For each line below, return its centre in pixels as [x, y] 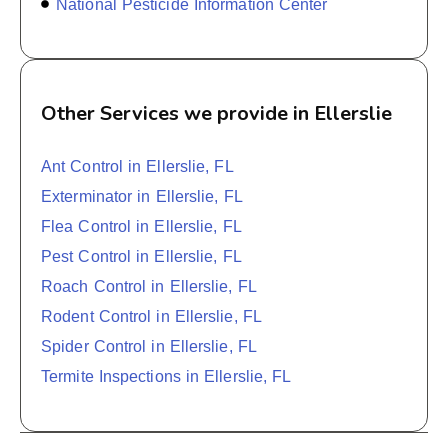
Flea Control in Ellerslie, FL [141, 226]
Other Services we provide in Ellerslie [216, 113]
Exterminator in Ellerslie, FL [142, 196]
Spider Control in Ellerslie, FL [149, 346]
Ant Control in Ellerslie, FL [137, 166]
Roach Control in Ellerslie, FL [149, 286]
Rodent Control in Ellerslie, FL [151, 316]
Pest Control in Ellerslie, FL [141, 256]
